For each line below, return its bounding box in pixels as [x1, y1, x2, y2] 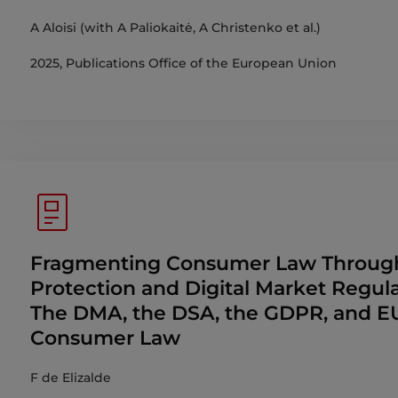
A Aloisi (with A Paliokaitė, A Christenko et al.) [30, 20, 321, 36]
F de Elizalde [30, 370, 111, 386]
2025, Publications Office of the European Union [30, 55, 337, 71]
